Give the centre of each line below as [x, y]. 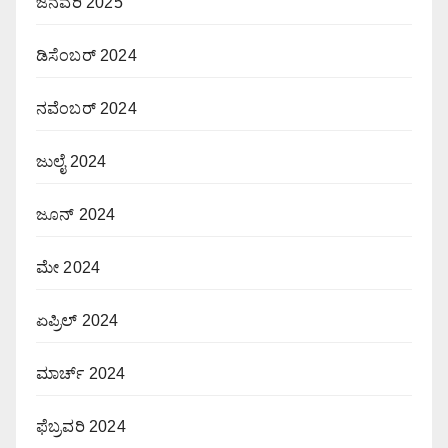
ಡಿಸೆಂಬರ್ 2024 [86, 56]
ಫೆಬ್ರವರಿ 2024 [81, 427]
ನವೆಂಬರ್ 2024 [86, 109]
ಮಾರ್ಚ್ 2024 [81, 374]
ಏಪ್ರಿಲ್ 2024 [77, 321]
